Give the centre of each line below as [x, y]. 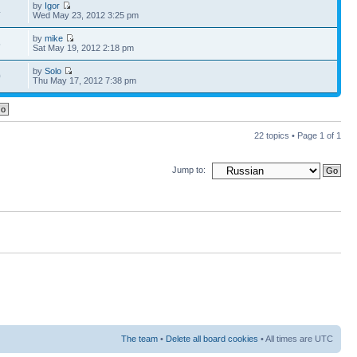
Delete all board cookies [212, 338]
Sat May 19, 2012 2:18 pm [84, 48]
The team [139, 338]
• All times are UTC [296, 338]
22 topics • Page [287, 135]
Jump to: [189, 169]
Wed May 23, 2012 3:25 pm [86, 15]
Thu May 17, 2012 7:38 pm [85, 80]
